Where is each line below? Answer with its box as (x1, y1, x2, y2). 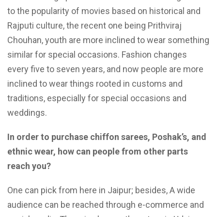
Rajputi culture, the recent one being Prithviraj (7, 20, 182, 31)
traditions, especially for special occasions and (7, 93, 186, 104)
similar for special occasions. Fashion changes (7, 49, 187, 60)
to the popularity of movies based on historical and (7, 6, 201, 16)
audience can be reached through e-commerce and (7, 200, 204, 210)
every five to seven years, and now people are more (7, 64, 203, 75)
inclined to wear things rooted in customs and (7, 78, 183, 89)
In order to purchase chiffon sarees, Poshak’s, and (7, 132, 206, 142)
